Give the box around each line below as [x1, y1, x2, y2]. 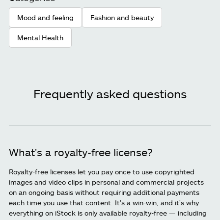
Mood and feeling [17, 13, 74, 22]
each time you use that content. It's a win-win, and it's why [9, 198, 199, 207]
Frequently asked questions [33, 86, 187, 101]
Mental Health [17, 33, 63, 42]
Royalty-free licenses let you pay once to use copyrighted [9, 167, 194, 176]
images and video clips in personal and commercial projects [9, 178, 204, 187]
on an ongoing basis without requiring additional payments [9, 188, 199, 197]
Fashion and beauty [90, 13, 154, 22]
